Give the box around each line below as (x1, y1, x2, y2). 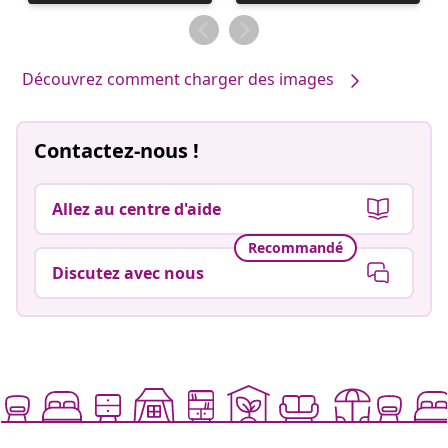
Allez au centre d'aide (52, 197, 221, 220)
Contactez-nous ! (34, 136, 199, 164)
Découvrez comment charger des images (22, 68, 334, 91)
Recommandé (248, 238, 343, 258)
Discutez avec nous (52, 261, 204, 284)
